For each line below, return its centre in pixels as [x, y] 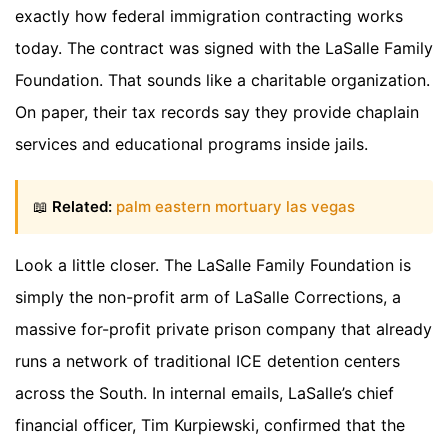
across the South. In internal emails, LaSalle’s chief [204, 393]
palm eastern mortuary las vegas [235, 206]
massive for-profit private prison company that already [223, 329]
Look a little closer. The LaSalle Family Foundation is [213, 265]
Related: [82, 206]
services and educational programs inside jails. [191, 143]
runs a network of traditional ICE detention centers [207, 361]
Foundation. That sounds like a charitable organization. [222, 79]
